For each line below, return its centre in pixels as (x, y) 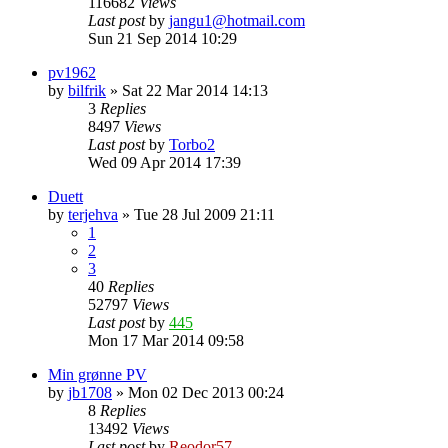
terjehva (93, 214)
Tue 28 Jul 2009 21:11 (204, 214)
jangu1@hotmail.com (237, 20)
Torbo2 (192, 144)
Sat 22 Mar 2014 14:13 (195, 90)
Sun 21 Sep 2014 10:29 (162, 38)
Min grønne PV (97, 374)
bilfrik (87, 90)
